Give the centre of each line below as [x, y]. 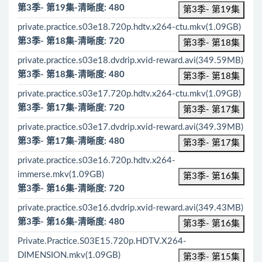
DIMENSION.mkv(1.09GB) [69, 255]
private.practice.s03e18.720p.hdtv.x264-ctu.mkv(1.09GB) [129, 27]
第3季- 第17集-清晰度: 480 [71, 141]
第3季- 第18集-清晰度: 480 [71, 75]
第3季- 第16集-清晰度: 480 [71, 222]
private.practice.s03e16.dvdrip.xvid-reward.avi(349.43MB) [130, 208]
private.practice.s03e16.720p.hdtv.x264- [96, 161]
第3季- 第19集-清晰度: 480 [71, 8]
